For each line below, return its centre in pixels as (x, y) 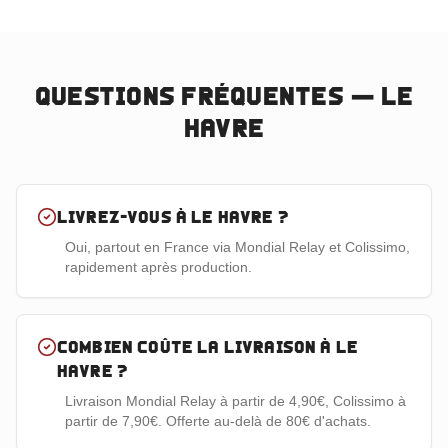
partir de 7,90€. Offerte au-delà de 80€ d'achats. (218, 421)
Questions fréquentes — (207, 96)
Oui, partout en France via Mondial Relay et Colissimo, (237, 247)
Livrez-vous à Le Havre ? (173, 217)
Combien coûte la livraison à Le (207, 347)
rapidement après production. (158, 267)
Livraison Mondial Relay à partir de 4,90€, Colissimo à (235, 401)
